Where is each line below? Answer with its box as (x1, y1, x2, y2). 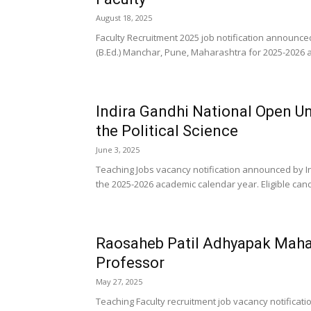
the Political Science (96, 122, 238, 140)
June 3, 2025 (96, 144, 140, 155)
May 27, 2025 (96, 276, 142, 287)
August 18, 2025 (96, 12, 152, 23)
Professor (96, 254, 165, 271)
